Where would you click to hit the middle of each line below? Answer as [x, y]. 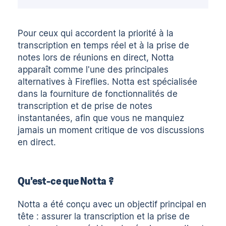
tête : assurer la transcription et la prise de [104, 217]
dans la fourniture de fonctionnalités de [98, 94]
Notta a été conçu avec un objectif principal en [112, 205]
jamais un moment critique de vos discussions [111, 130]
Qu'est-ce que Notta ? [66, 181]
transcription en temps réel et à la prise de [104, 45]
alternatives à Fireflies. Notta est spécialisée [108, 81]
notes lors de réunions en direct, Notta [96, 57]
